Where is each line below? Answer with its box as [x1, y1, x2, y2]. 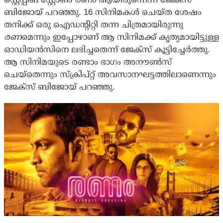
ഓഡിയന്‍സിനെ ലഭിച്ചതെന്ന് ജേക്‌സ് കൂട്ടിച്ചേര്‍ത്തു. [4, 45, 210, 55]
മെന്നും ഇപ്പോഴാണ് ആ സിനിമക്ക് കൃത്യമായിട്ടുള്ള [21, 32, 219, 42]
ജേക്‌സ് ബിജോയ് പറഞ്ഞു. [4, 82, 115, 92]
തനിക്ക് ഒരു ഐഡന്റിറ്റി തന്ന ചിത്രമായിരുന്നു [4, 20, 183, 30]
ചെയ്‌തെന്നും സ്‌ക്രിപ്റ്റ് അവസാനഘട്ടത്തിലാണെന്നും [4, 70, 216, 80]
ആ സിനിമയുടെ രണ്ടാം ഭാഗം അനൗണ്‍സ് [4, 57, 172, 67]
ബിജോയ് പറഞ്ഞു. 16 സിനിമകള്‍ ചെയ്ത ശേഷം [4, 7, 202, 17]
